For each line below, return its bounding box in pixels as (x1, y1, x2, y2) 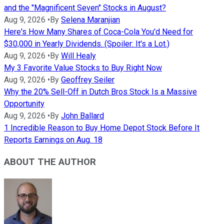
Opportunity (4, 98, 44, 108)
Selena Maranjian (61, 14, 120, 24)
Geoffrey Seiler (61, 74, 114, 84)
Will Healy (61, 50, 96, 60)
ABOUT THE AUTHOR (4, 156, 96, 168)
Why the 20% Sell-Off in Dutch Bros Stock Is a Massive (4, 86, 197, 96)
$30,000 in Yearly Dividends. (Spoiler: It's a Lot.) (4, 38, 169, 48)
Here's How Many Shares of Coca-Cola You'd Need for (4, 26, 193, 36)
